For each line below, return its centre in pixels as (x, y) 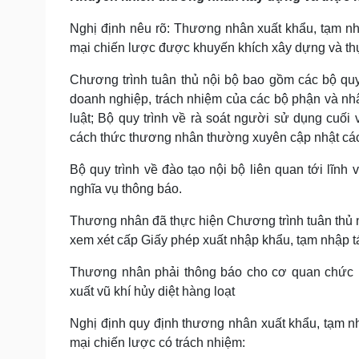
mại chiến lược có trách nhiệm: (157, 342)
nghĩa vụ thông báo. (126, 188)
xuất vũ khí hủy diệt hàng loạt (152, 291)
